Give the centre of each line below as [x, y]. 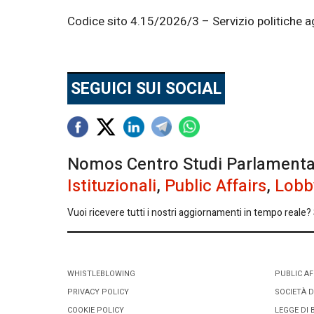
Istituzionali [112, 186]
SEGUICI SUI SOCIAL [146, 89]
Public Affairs [216, 186]
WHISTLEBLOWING [101, 273]
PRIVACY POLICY [98, 292]
